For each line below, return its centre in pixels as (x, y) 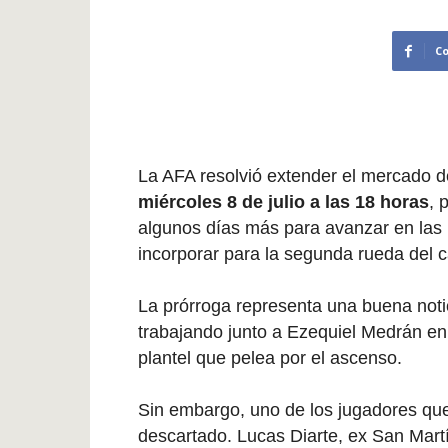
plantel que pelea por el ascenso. (270, 358)
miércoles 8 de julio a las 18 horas (283, 202)
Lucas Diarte (287, 436)
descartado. (187, 436)
